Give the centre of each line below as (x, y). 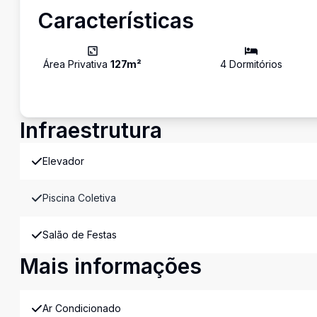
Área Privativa (77, 64)
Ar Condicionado (82, 308)
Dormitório (252, 64)
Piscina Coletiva (79, 198)
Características (116, 21)
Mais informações (111, 266)
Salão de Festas (80, 235)
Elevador (63, 161)
